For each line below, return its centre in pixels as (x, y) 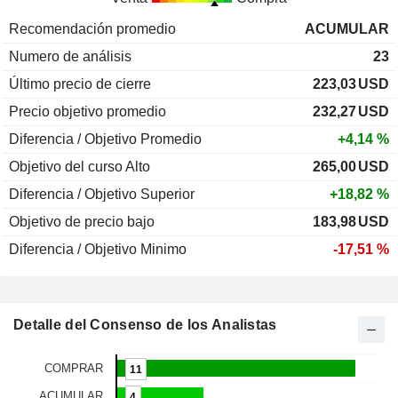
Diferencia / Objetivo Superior (102, 195)
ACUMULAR (347, 29)
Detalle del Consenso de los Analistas (145, 325)
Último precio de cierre (80, 84)
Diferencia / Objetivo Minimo (98, 250)
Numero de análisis (70, 57)
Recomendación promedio (92, 29)
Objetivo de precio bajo (82, 222)
